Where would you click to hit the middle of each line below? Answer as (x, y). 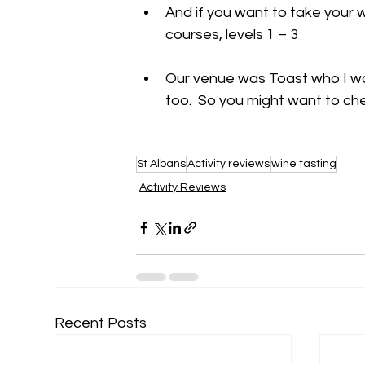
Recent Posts (101, 323)
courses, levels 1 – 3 (234, 35)
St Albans (162, 164)
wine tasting (304, 164)
